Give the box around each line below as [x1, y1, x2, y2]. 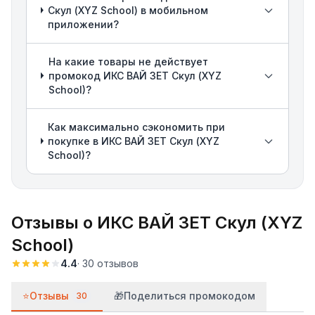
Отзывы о [11, 212, 97, 233]
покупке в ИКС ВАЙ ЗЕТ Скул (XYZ [48, 134, 220, 147]
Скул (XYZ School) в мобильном [48, 4, 209, 16]
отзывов [97, 257, 139, 269]
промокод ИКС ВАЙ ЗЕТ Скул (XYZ [48, 69, 221, 82]
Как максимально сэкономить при [48, 120, 226, 133]
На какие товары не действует [48, 55, 208, 67]
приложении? [48, 18, 120, 30]
